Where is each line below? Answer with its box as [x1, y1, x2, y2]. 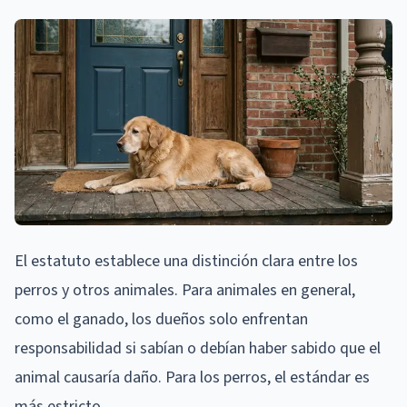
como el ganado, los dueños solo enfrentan [15, 307, 308, 331]
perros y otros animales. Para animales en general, [15, 278, 355, 302]
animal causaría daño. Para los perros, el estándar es [15, 365, 370, 389]
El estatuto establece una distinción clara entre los [15, 249, 358, 273]
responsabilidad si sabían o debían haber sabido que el [15, 336, 381, 360]
